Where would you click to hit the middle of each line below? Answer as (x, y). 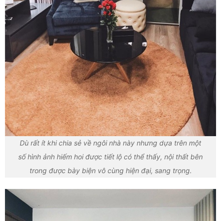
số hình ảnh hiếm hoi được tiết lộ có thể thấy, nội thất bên (110, 157)
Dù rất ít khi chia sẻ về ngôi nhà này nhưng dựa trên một (110, 143)
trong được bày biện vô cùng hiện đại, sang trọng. (110, 170)
